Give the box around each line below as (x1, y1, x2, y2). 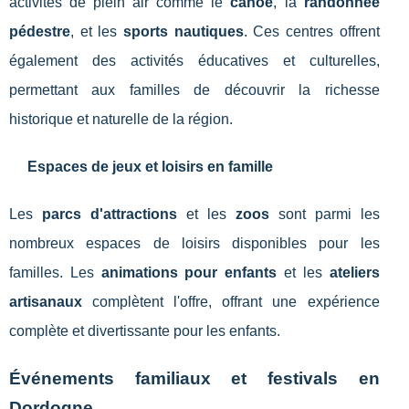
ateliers (329, 265, 380, 281)
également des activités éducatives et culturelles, (9, 53, 380, 69)
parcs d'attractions (41, 206, 177, 223)
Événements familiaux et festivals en (9, 369, 380, 389)
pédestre (9, 24, 70, 40)
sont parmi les (268, 206, 380, 223)
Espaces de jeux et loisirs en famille (27, 159, 273, 175)
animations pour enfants (100, 265, 278, 281)
